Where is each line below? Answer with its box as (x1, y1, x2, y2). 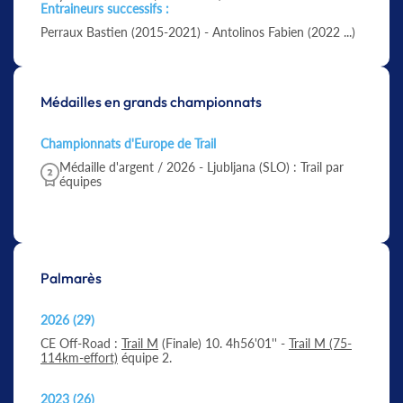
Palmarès (40, 269, 102, 287)
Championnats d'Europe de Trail (40, 136, 216, 151)
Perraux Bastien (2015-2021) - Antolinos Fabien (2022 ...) (40, 24, 355, 40)
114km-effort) (40, 350, 118, 365)
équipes (59, 174, 102, 189)
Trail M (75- (289, 336, 352, 351)
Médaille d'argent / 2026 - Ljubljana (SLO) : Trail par (59, 159, 344, 175)
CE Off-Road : (40, 336, 121, 351)
